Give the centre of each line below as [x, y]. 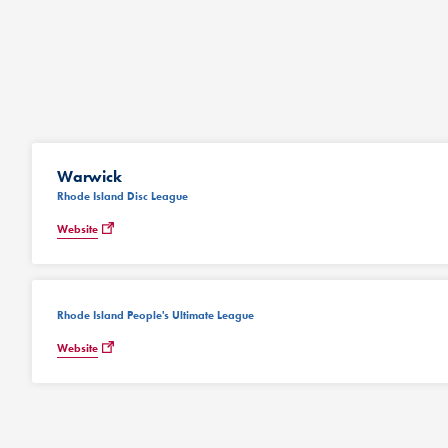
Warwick [89, 177]
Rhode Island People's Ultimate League [155, 315]
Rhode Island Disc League [122, 196]
